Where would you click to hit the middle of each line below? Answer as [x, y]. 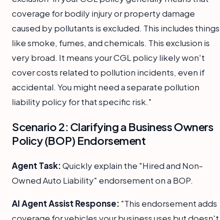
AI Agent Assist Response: [66, 203]
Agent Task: [36, 165]
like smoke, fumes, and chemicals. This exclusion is [111, 42]
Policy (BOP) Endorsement [79, 140]
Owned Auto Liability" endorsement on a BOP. [102, 180]
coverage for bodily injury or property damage [103, 13]
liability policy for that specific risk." [82, 101]
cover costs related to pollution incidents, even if [108, 72]
